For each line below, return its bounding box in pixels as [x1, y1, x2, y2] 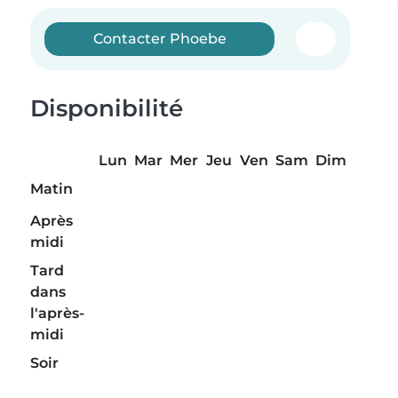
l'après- [30, 305, 84, 322]
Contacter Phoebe [92, 30, 227, 47]
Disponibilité [30, 94, 183, 123]
